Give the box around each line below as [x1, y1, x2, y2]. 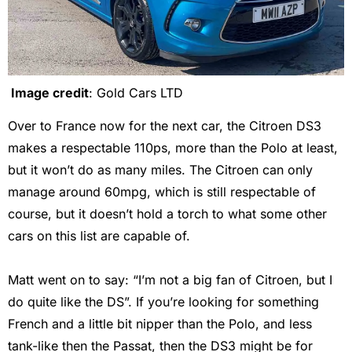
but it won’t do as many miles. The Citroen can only [8, 161, 313, 178]
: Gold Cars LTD [89, 84, 183, 101]
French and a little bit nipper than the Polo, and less [8, 315, 312, 332]
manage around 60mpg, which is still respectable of [8, 183, 316, 200]
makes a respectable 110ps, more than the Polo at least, [8, 139, 338, 156]
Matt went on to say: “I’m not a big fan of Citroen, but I [8, 271, 332, 288]
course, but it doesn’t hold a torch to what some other [8, 205, 327, 222]
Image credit [8, 84, 89, 101]
